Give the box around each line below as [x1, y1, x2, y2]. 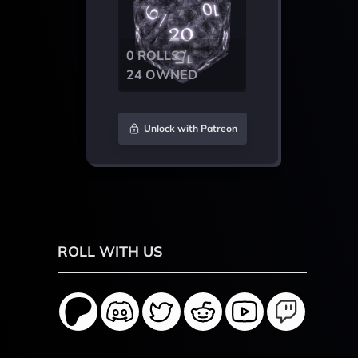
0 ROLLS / [126, 47, 186, 63]
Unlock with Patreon [143, 122, 237, 134]
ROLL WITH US [58, 242, 163, 261]
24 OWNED [126, 66, 197, 82]
